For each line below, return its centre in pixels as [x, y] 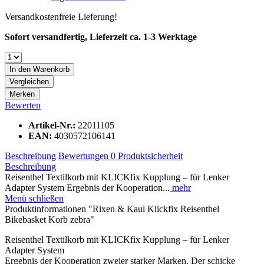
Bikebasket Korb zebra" [49, 219]
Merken [22, 94]
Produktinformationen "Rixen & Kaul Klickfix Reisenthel [112, 209]
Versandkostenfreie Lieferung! [61, 16]
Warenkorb [51, 69]
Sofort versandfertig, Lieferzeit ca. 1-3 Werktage [101, 37]
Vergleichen [29, 81]
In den [20, 69]
